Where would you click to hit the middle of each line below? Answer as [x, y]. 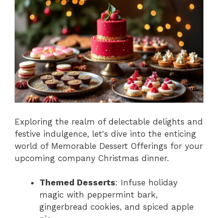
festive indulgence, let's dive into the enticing [105, 134]
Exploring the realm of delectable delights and [109, 121]
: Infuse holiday [146, 183]
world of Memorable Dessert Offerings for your [109, 146]
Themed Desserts [77, 183]
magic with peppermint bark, [99, 195]
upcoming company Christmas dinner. [92, 158]
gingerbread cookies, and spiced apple [117, 207]
